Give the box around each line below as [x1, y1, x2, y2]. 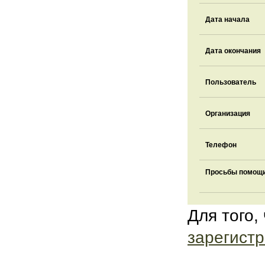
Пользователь [205, 78, 256, 86]
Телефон [205, 141, 237, 149]
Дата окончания [205, 47, 261, 55]
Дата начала [205, 15, 250, 24]
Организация [205, 109, 250, 118]
